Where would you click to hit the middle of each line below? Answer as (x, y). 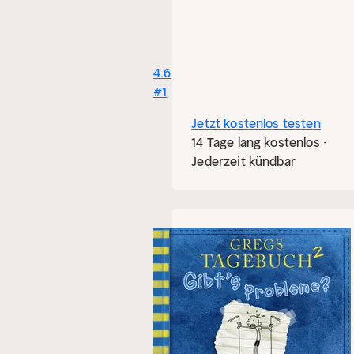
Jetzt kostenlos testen (256, 123)
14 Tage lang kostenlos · (259, 142)
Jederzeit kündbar (243, 161)
